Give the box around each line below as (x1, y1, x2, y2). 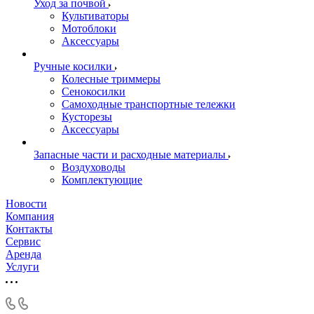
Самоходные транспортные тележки (62, 98, 235, 110)
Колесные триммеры (62, 73, 161, 85)
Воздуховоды (62, 161, 125, 173)
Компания (6, 210, 54, 222)
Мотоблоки (62, 22, 116, 34)
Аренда (6, 248, 41, 260)
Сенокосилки (62, 86, 125, 97)
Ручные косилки (34, 60, 112, 72)
